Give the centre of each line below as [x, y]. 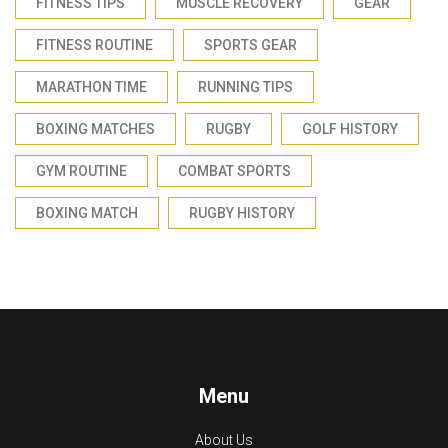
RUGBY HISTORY [242, 212]
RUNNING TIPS [245, 86]
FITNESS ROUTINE [94, 44]
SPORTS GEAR [250, 44]
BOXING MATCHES [95, 128]
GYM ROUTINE [81, 170]
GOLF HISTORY [350, 128]
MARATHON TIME [91, 86]
